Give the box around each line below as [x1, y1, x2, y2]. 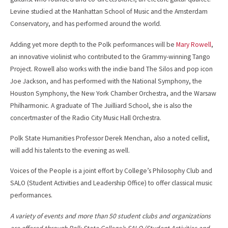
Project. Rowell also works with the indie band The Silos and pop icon [10, 64, 213, 73]
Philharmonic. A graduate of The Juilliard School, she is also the [10, 101, 192, 110]
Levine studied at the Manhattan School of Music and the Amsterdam [10, 7, 208, 16]
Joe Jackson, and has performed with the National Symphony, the [10, 76, 202, 85]
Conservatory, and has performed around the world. [10, 19, 161, 28]
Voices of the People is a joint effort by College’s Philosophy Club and [10, 166, 212, 176]
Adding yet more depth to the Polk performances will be [10, 40, 176, 49]
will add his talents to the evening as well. [10, 146, 130, 155]
